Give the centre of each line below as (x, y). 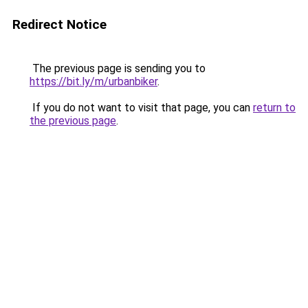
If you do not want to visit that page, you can (141, 108)
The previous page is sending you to (118, 68)
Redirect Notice (59, 24)
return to (274, 108)
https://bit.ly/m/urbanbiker (93, 81)
